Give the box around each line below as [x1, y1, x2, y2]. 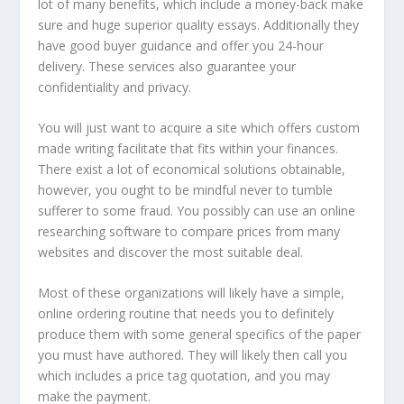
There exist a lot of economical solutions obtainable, [38, 160, 346, 178]
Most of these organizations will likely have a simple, [38, 284, 345, 302]
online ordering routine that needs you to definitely [38, 305, 335, 323]
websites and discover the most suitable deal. [38, 243, 304, 261]
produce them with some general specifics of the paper [38, 326, 362, 344]
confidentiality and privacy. [38, 78, 192, 96]
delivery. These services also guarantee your [38, 57, 297, 75]
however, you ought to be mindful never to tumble [38, 180, 334, 198]
